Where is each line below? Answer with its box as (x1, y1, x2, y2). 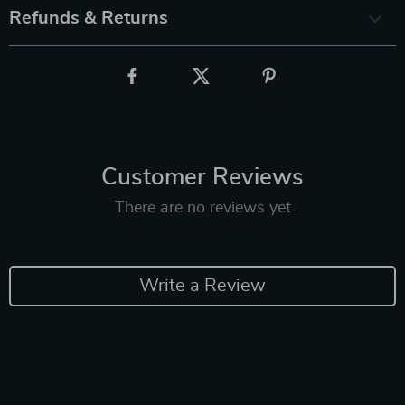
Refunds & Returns (9, 8, 168, 27)
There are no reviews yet (114, 199, 291, 216)
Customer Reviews (101, 165, 304, 189)
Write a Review (139, 277, 266, 295)
